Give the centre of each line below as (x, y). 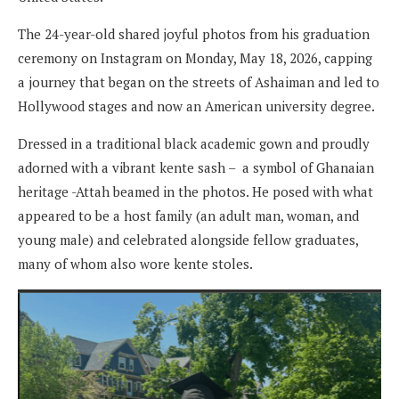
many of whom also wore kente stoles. (135, 263)
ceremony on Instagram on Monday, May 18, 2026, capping (195, 57)
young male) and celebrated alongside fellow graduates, (188, 239)
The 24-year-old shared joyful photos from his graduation (194, 33)
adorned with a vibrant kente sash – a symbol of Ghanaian (196, 167)
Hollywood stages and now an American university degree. (196, 106)
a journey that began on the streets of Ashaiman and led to (199, 81)
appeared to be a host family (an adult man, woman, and (188, 215)
